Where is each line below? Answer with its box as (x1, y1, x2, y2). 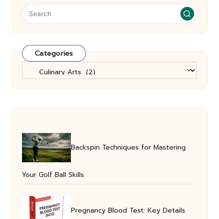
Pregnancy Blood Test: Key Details (71, 205, 185, 216)
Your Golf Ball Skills (22, 170, 84, 180)
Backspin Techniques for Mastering (71, 142, 186, 153)
